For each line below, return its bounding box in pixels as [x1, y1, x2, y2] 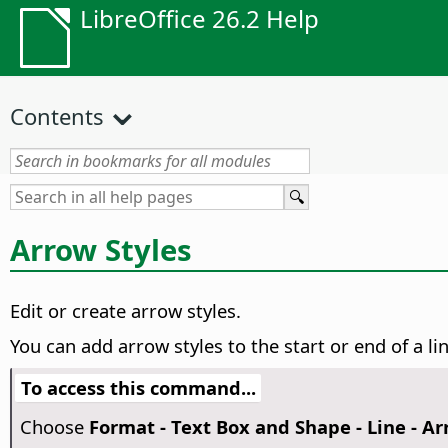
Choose [19, 414, 89, 440]
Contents [10, 101, 104, 131]
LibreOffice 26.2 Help [80, 2, 319, 35]
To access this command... [20, 375, 256, 401]
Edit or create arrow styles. [10, 298, 241, 324]
